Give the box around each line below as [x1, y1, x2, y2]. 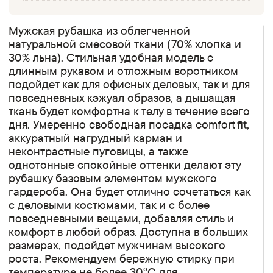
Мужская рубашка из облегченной [9, 23, 191, 38]
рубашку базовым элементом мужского [9, 170, 218, 185]
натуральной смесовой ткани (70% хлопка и [9, 36, 242, 51]
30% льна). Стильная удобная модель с [9, 49, 214, 65]
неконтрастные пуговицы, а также [9, 143, 189, 158]
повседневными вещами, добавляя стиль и [9, 210, 235, 225]
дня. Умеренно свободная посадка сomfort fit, [9, 116, 250, 132]
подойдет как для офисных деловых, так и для [9, 76, 250, 91]
